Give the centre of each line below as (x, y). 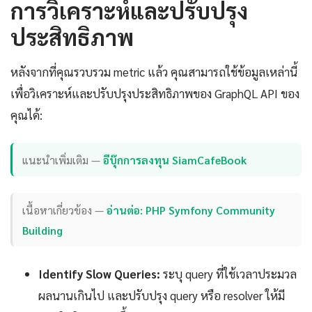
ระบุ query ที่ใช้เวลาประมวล (228, 274)
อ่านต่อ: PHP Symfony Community (191, 210)
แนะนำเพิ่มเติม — (63, 159)
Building (43, 230)
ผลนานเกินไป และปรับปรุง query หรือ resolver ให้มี (162, 296)
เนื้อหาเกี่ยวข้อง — (65, 210)
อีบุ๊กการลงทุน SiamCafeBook (175, 159)
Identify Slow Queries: (99, 274)
